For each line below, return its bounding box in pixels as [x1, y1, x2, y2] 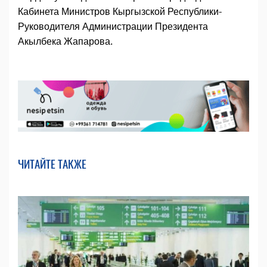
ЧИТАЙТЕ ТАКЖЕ [18, 155, 86, 172]
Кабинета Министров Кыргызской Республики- [18, 7, 222, 17]
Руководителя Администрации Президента [18, 21, 208, 32]
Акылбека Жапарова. [18, 36, 113, 47]
